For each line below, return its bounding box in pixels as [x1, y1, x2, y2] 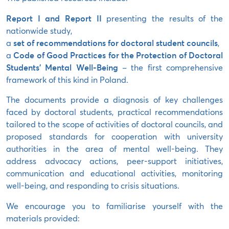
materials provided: [6, 213, 80, 224]
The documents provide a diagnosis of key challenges [6, 94, 223, 105]
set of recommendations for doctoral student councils [13, 37, 218, 49]
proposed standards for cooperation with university [6, 131, 223, 142]
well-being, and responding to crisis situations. [6, 180, 179, 191]
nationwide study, [6, 25, 72, 36]
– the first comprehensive [118, 62, 223, 73]
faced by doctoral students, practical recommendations [6, 106, 223, 118]
